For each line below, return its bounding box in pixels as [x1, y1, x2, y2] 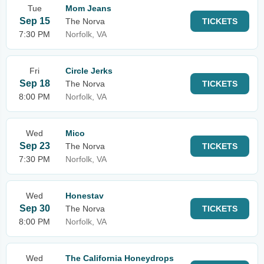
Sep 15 [19, 16, 50, 26]
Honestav [65, 191, 104, 200]
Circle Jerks [65, 66, 113, 75]
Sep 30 [19, 203, 50, 213]
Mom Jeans [65, 4, 111, 13]
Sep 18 [19, 78, 50, 88]
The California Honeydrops [65, 253, 174, 263]
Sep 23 [19, 141, 50, 151]
